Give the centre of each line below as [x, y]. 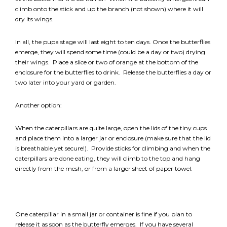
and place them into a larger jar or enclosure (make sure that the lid [113, 138]
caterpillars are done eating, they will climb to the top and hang [108, 159]
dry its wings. [34, 19]
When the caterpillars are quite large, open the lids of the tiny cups [111, 128]
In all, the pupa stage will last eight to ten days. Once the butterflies [113, 42]
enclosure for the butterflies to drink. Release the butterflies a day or [113, 72]
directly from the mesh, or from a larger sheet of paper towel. [104, 169]
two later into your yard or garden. [66, 83]
